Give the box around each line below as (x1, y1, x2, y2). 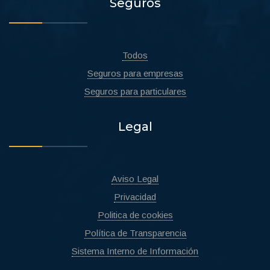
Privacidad (114, 192, 156, 202)
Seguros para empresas (87, 68, 183, 79)
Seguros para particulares (84, 86, 186, 97)
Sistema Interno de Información (72, 246, 198, 257)
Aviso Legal (111, 174, 159, 184)
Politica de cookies (97, 210, 173, 221)
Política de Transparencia (84, 228, 186, 239)
